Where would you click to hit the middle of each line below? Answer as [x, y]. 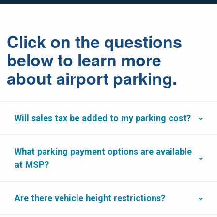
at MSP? [32, 164]
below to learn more [84, 60]
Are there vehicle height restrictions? [90, 198]
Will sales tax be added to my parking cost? [103, 118]
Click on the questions [94, 41]
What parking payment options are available [103, 151]
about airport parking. [92, 78]
